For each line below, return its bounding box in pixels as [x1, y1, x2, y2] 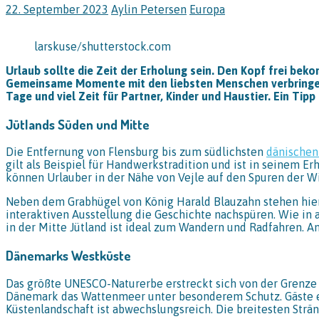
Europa [189, 2, 225, 16]
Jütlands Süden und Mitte [6, 115, 150, 132]
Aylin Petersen [111, 2, 187, 16]
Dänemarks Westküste [6, 246, 131, 263]
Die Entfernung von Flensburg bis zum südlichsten [6, 145, 266, 159]
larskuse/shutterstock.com [34, 39, 171, 53]
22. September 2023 [6, 2, 108, 16]
